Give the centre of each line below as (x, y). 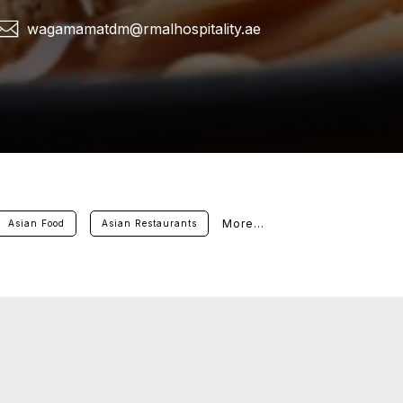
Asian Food (36, 223)
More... (243, 223)
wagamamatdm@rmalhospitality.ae (143, 29)
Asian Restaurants (149, 223)
